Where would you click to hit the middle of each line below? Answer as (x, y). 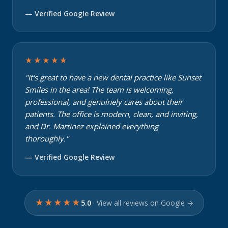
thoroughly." (47, 138)
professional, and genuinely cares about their (104, 102)
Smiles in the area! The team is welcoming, (99, 90)
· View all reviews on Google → (143, 203)
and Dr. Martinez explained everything (92, 126)
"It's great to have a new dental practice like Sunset (113, 77)
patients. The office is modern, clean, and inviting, (111, 114)
